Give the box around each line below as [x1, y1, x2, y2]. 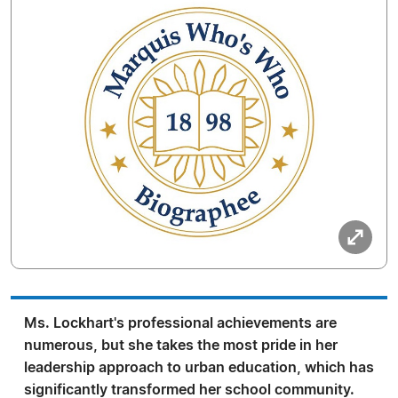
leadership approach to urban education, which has [24, 361, 374, 375]
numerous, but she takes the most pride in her [24, 338, 338, 353]
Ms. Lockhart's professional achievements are [24, 316, 337, 330]
